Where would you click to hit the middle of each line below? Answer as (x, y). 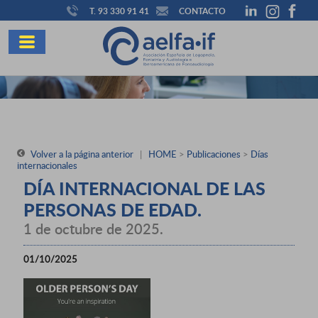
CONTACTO (202, 11)
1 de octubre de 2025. (93, 228)
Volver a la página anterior (81, 154)
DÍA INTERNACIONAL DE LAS (144, 188)
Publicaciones (214, 154)
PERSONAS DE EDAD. (113, 209)
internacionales (47, 165)
